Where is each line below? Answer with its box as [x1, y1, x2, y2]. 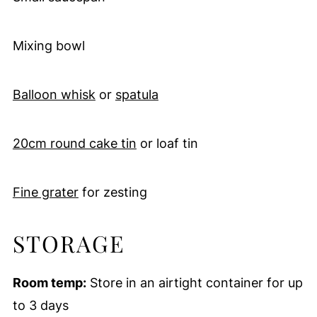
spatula [115, 86, 158, 102]
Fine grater [12, 184, 79, 200]
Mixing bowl [12, 38, 85, 53]
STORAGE [12, 227, 125, 258]
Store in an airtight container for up [86, 275, 303, 290]
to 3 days [12, 297, 69, 313]
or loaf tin [136, 135, 198, 151]
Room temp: [12, 275, 86, 290]
